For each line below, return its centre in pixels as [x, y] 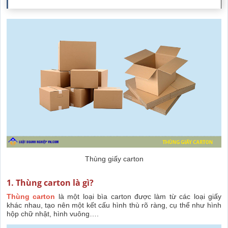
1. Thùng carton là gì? [50, 183]
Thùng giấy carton [114, 159]
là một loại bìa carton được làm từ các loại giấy [140, 197]
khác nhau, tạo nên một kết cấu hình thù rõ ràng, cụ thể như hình [114, 205]
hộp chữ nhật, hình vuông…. [53, 214]
